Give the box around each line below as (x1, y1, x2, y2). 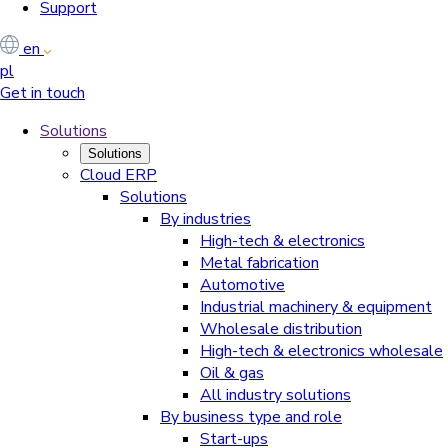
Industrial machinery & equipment (200, 296, 432, 319)
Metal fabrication (200, 252, 319, 275)
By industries (160, 208, 251, 231)
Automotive (200, 274, 285, 297)
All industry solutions (200, 384, 351, 407)
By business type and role (160, 406, 342, 429)
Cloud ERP (80, 164, 157, 187)
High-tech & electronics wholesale (200, 340, 443, 363)
